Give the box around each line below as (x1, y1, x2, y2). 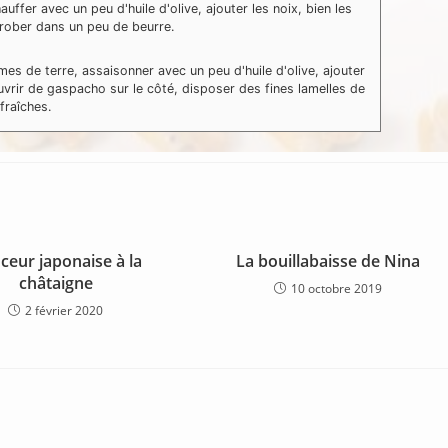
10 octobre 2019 (291, 279, 383, 297)
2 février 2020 (25, 301, 104, 319)
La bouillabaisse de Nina (236, 249, 421, 272)
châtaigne (18, 271, 93, 294)
